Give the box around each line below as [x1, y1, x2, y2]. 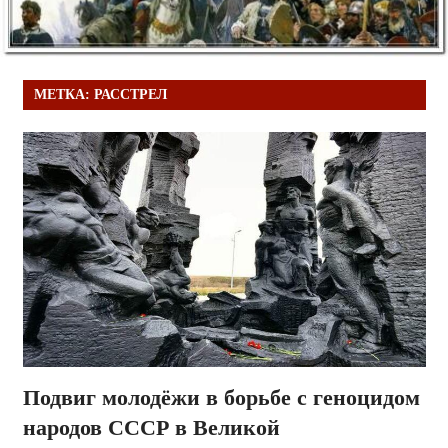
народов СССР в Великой [22, 414, 280, 440]
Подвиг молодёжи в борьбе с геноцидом [22, 384, 420, 410]
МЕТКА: [33, 87, 94, 103]
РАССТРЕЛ [93, 87, 167, 103]
